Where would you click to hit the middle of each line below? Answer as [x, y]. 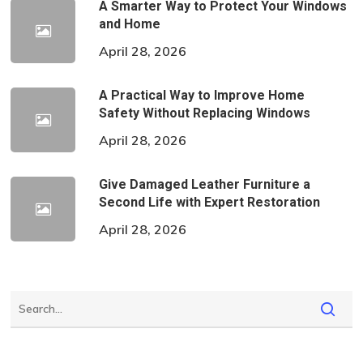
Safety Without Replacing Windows [205, 113]
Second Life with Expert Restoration [210, 202]
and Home [130, 23]
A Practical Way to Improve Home [202, 95]
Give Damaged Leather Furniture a [205, 184]
